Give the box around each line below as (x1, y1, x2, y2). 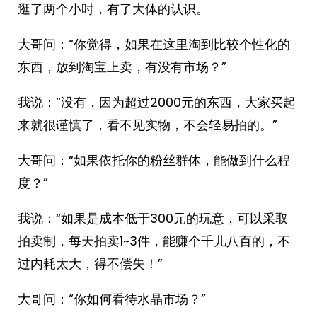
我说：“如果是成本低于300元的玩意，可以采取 (18, 209, 288, 227)
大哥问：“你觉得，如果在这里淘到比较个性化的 (18, 35, 290, 53)
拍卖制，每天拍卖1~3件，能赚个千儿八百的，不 (18, 232, 290, 250)
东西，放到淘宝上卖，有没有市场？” (18, 58, 226, 76)
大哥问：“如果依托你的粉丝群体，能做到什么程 (18, 151, 290, 169)
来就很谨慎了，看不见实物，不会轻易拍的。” (18, 116, 277, 134)
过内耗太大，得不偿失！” (18, 255, 163, 272)
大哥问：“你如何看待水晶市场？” (18, 290, 206, 308)
